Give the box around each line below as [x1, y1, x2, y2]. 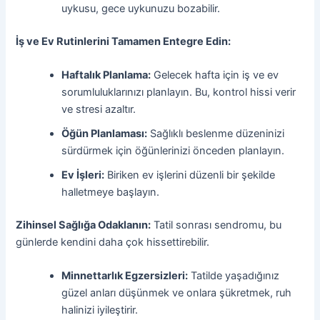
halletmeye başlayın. [61, 186, 160, 199]
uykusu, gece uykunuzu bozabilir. [61, 1, 221, 15]
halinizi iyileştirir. [61, 304, 139, 317]
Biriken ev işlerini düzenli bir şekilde [104, 169, 276, 182]
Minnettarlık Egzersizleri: [61, 269, 189, 283]
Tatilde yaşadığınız [188, 269, 280, 283]
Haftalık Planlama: [61, 69, 151, 82]
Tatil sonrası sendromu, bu [151, 218, 282, 231]
